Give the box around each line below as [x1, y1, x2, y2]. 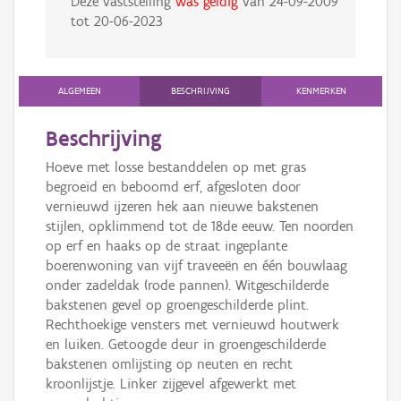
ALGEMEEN [57, 85, 101, 98]
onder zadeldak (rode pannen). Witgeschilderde [46, 277, 328, 294]
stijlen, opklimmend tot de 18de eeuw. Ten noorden [46, 218, 354, 235]
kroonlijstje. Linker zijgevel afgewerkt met [46, 375, 296, 393]
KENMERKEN [296, 85, 347, 98]
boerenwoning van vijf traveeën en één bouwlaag [46, 257, 347, 275]
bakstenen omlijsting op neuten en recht [46, 355, 293, 373]
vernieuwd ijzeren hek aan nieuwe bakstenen [46, 198, 319, 216]
